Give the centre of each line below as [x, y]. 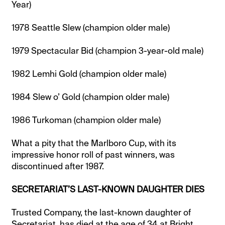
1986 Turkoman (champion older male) [86, 120]
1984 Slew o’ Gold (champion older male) [91, 97]
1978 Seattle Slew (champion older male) [91, 27]
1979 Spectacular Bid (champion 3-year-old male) [108, 50]
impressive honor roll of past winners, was [93, 154]
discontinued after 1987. [58, 166]
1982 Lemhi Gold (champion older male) [89, 74]
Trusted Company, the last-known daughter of [101, 212]
